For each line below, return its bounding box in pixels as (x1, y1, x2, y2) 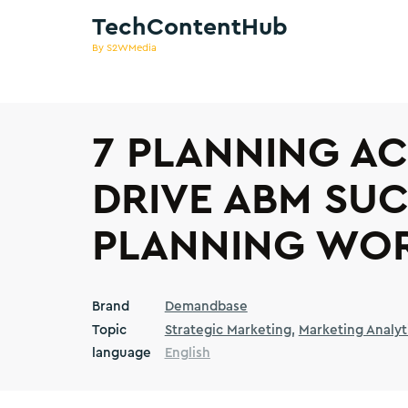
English (164, 346, 210, 361)
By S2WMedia (91, 42, 157, 53)
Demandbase (164, 299, 248, 313)
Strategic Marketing (164, 322, 291, 337)
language (91, 346, 151, 361)
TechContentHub (91, 15, 288, 39)
